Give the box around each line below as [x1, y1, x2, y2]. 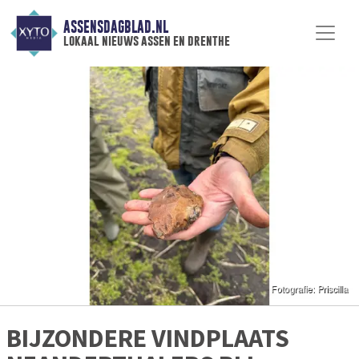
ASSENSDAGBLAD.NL [63, 18, 168, 36]
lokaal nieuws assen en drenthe [63, 33, 230, 49]
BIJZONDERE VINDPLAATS [6, 322, 289, 355]
